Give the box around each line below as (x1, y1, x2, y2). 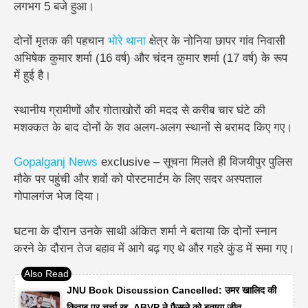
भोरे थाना (108, 34, 146, 48)
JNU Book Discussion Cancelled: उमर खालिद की (67, 285, 277, 296)
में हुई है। (14, 69, 51, 82)
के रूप (258, 52, 287, 65)
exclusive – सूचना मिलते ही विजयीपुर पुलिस (98, 155, 292, 169)
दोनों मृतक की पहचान (14, 34, 108, 48)
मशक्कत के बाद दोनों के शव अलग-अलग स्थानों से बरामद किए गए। (14, 120, 292, 134)
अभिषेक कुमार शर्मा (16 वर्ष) (14, 52, 131, 65)
